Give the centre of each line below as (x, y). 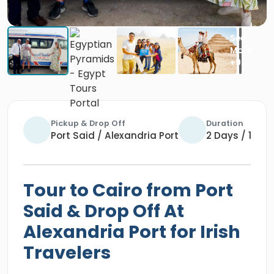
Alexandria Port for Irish (132, 232)
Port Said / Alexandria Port (115, 135)
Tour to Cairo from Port (128, 190)
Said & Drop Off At (104, 211)
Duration (225, 123)
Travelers (67, 253)
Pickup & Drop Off (88, 123)
